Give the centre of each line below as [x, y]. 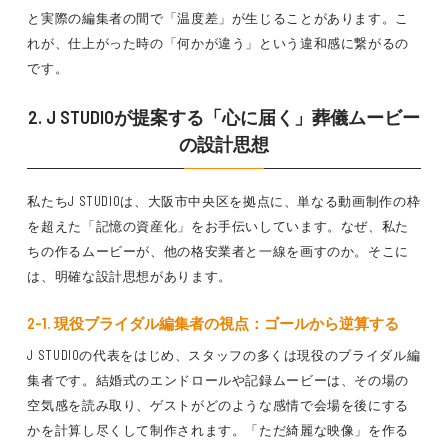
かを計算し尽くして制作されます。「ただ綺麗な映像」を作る [218, 430]
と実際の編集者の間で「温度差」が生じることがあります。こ [218, 18]
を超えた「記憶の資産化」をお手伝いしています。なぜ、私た [218, 226]
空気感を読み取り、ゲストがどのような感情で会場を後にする [218, 405]
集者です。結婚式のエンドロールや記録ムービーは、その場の [218, 380]
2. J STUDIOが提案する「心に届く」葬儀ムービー [224, 117]
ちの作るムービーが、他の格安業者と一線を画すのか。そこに [218, 251]
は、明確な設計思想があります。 [129, 276]
